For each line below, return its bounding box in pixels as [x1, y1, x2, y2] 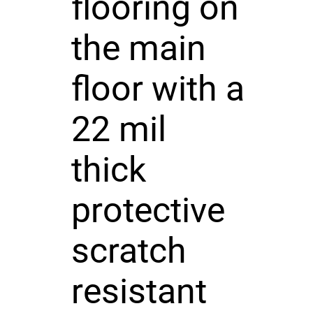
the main [71, 27, 206, 68]
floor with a [71, 68, 245, 109]
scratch [71, 230, 187, 271]
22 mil [71, 108, 166, 150]
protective [71, 189, 225, 231]
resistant [71, 270, 207, 312]
